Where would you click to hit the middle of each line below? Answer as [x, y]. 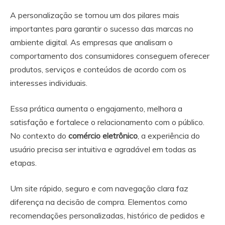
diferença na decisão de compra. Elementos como [99, 202]
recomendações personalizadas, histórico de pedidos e [107, 215]
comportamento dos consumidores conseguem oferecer [110, 55]
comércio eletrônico [103, 135]
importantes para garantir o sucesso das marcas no [102, 28]
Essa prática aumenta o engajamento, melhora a [96, 108]
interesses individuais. [49, 83]
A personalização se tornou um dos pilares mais [95, 15]
